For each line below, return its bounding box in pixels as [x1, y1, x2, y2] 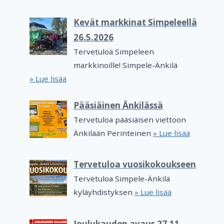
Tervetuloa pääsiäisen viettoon [73, 114, 186, 124]
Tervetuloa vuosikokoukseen [73, 158, 196, 170]
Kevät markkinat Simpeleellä [73, 16, 197, 28]
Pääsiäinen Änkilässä [73, 99, 163, 111]
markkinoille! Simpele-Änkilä [73, 59, 177, 70]
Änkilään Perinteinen [73, 128, 153, 138]
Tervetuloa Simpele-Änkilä [73, 173, 170, 184]
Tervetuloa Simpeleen [73, 46, 154, 56]
